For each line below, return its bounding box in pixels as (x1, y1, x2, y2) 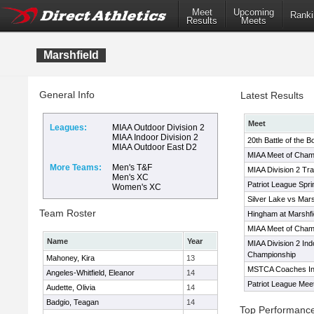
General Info (39, 89, 95, 100)
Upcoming (233, 7, 274, 18)
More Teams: (50, 163, 102, 172)
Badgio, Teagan (46, 298, 99, 306)
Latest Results (240, 90, 303, 101)
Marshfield (43, 49, 99, 61)
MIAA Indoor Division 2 (112, 132, 198, 142)
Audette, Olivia (46, 283, 95, 292)
